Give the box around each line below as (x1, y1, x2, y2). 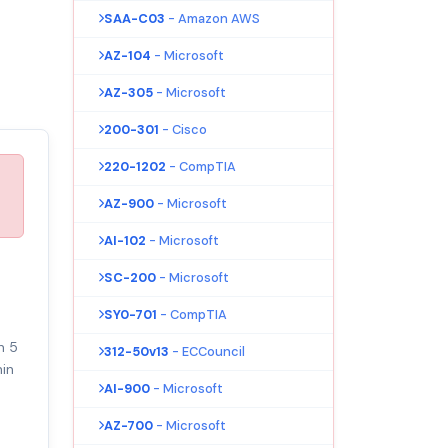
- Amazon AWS (168, 9, 260, 27)
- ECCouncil (172, 342, 245, 360)
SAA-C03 (104, 9, 165, 27)
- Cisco (162, 120, 207, 138)
